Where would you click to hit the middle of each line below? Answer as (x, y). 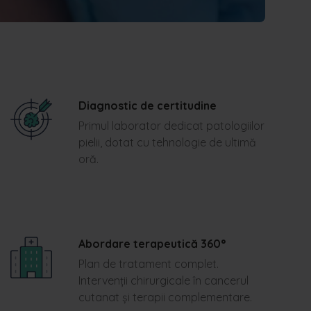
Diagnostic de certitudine (147, 106)
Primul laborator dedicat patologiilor (171, 126)
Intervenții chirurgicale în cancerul (163, 280)
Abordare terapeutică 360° (152, 244)
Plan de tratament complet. (148, 264)
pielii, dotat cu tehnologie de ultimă (167, 142)
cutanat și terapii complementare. (165, 297)
